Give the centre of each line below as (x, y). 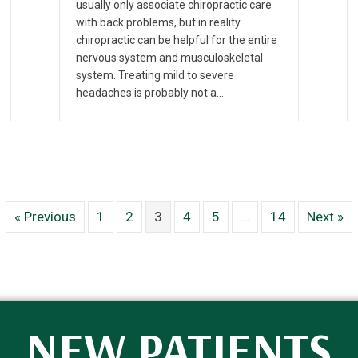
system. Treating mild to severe (155, 75)
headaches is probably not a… (150, 92)
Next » (325, 216)
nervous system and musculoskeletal (169, 57)
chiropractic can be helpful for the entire (177, 40)
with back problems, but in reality (158, 22)
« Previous (45, 216)
